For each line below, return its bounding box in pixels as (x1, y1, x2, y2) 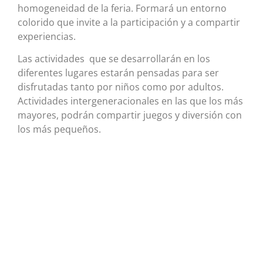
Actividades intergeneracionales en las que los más (18, 95, 243, 108)
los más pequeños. (18, 123, 101, 136)
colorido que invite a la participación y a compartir (18, 15, 240, 29)
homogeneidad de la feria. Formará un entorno (18, 1, 227, 15)
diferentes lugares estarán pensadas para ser (18, 66, 219, 80)
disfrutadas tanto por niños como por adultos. (18, 80, 224, 94)
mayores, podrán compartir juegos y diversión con (18, 109, 242, 122)
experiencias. (18, 29, 76, 43)
